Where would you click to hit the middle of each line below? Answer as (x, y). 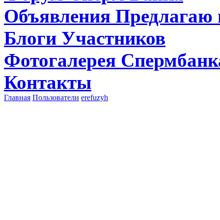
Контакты (48, 82)
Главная (17, 97)
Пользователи (56, 97)
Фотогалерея (62, 60)
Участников (113, 38)
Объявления (60, 16)
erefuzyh (95, 97)
